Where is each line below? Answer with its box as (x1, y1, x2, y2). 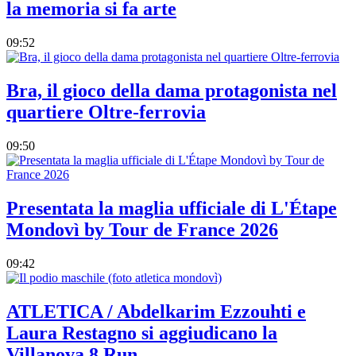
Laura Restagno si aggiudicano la (6, 322, 277, 343)
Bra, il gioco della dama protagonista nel (6, 80, 337, 102)
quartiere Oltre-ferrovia (6, 102, 206, 123)
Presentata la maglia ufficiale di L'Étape (6, 198, 337, 219)
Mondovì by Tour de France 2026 (6, 219, 278, 241)
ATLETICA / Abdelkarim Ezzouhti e (6, 300, 306, 322)
